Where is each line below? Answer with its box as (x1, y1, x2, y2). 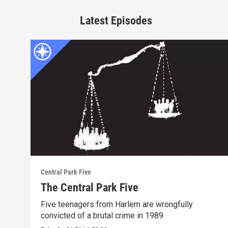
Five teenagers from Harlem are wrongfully (40, 199, 193, 210)
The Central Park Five (40, 181, 138, 194)
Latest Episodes (80, 14, 152, 27)
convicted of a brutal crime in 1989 (40, 211, 163, 221)
